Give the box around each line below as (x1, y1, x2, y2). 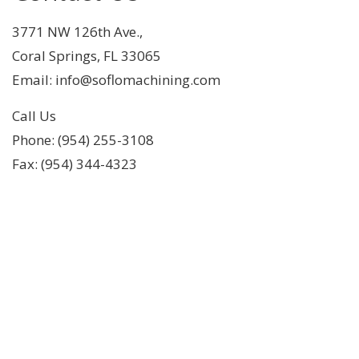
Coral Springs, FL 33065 (12, 46, 161, 65)
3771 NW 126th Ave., (12, 22, 143, 41)
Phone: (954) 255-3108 (12, 130, 154, 149)
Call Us (12, 106, 56, 125)
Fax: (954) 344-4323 (12, 154, 137, 173)
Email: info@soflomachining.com (12, 70, 220, 89)
